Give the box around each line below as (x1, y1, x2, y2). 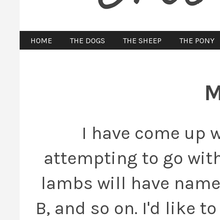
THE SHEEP (122, 35, 162, 45)
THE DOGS (69, 35, 105, 45)
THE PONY (179, 35, 215, 45)
